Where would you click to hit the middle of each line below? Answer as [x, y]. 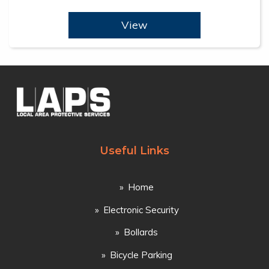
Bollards [141, 232]
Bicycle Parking [141, 255]
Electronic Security [141, 210]
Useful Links [134, 151]
